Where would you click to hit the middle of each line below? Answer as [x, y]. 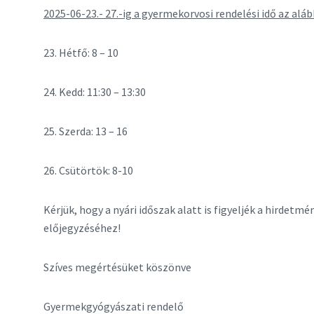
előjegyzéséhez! [82, 228]
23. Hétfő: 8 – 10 [81, 53]
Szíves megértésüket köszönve [117, 267]
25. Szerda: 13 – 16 [86, 131]
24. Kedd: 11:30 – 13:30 [95, 92]
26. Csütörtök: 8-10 [88, 170]
